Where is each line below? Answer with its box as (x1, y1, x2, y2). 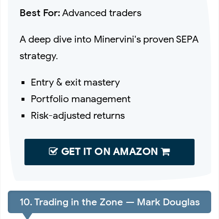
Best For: (20, 6, 60, 19)
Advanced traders (60, 6, 141, 19)
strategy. (20, 49, 58, 62)
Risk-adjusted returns (31, 109, 125, 122)
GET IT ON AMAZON (58, 145, 161, 158)
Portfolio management (31, 92, 131, 105)
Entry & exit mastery (31, 76, 120, 88)
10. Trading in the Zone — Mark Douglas (19, 196, 200, 208)
